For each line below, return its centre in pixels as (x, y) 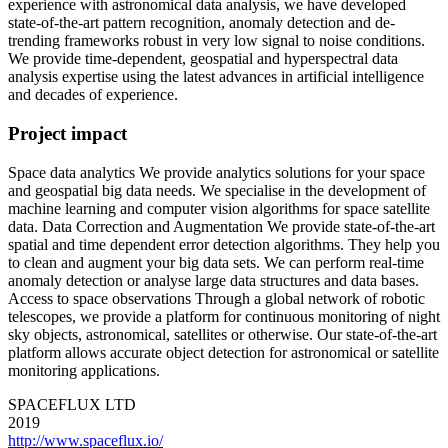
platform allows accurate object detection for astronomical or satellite (223, 352)
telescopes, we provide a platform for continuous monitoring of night (224, 316)
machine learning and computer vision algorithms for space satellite (219, 208)
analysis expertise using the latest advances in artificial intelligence (216, 77)
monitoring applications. (84, 370)
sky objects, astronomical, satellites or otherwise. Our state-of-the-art (222, 334)
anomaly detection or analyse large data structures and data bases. (213, 280)
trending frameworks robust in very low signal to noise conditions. (216, 41)
